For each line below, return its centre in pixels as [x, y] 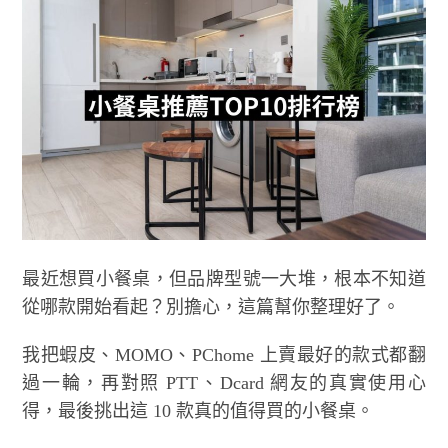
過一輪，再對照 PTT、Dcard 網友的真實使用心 [224, 382]
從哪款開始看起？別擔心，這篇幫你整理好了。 [211, 306]
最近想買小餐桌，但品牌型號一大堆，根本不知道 [224, 278]
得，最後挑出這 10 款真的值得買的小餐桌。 [198, 410]
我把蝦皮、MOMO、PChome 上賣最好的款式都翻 [224, 354]
